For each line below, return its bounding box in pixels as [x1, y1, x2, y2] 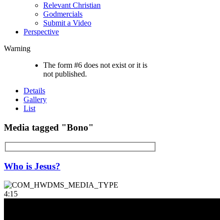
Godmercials [43, 10, 82, 18]
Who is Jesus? [4, 161, 60, 171]
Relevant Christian [43, 1, 101, 9]
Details [24, 86, 45, 95]
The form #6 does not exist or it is [43, 61, 147, 69]
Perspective [24, 27, 59, 36]
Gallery [24, 95, 47, 104]
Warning [4, 44, 30, 53]
